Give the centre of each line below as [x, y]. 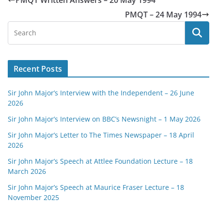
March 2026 [27, 171]
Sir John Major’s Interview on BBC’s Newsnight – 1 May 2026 [104, 119]
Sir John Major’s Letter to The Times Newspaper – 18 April [101, 135]
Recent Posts [38, 69]
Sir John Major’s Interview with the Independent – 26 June [101, 93]
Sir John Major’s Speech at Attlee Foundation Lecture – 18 [100, 161]
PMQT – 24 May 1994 [163, 15]
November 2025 [33, 197]
